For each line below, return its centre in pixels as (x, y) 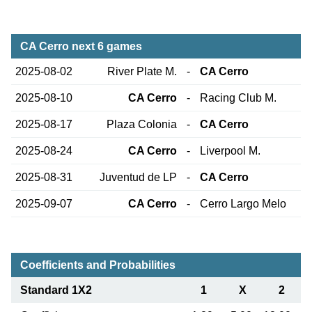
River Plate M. (142, 72)
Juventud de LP (138, 178)
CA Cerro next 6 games (81, 47)
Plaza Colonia (141, 125)
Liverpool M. (231, 151)
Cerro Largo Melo (243, 204)
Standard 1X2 (56, 290)
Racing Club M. (239, 98)
